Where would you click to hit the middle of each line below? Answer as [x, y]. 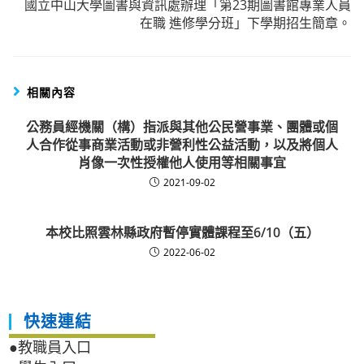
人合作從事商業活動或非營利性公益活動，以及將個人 [182, 145]
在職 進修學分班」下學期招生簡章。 [245, 23]
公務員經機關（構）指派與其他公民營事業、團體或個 [182, 127]
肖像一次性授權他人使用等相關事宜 [182, 163]
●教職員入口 [50, 348]
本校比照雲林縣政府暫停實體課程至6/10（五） [182, 233]
